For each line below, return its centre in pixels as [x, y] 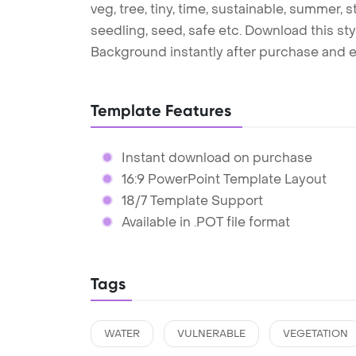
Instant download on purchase [217, 157]
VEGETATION [315, 333]
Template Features [161, 110]
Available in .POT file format [205, 222]
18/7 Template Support [192, 200]
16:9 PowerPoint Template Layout [224, 179]
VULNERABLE [211, 333]
